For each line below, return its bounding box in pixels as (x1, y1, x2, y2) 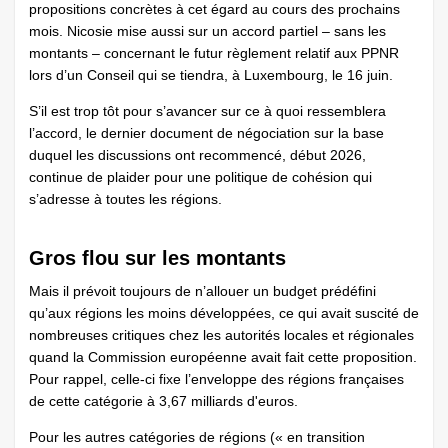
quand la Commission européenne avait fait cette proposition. (29, 349, 417, 366)
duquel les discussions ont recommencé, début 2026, (29, 147, 366, 164)
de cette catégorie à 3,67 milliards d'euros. (29, 393, 298, 410)
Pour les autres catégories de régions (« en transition (29, 429, 365, 446)
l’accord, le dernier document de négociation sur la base (29, 125, 384, 142)
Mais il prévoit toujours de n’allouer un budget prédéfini (29, 283, 376, 300)
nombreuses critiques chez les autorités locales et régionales (29, 327, 414, 344)
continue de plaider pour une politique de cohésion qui (29, 169, 372, 186)
